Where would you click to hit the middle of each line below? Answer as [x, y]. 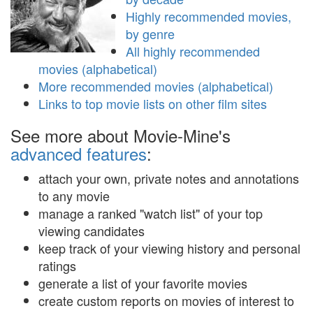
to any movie [74, 196]
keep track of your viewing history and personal [169, 248]
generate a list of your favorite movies [143, 283]
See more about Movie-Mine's [121, 135]
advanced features [79, 153]
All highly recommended [193, 51]
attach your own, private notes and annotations [169, 178]
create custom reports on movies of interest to [166, 300]
